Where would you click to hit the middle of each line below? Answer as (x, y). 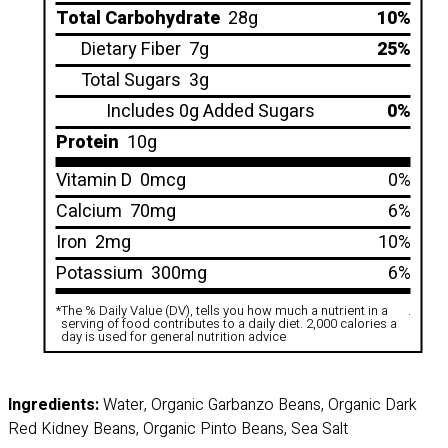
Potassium (99, 273)
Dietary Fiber (130, 49)
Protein (87, 142)
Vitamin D (93, 180)
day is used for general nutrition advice (173, 336)
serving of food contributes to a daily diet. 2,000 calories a (228, 323)
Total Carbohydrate (137, 18)
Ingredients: (53, 405)
